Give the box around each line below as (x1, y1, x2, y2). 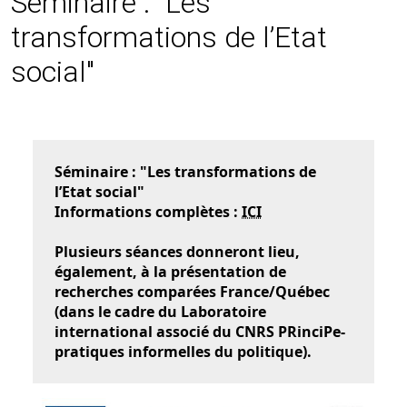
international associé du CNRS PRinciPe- (55, 322, 345, 342)
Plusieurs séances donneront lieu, (55, 242, 300, 262)
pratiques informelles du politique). (55, 342, 312, 362)
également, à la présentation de (55, 262, 286, 282)
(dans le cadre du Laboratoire (55, 302, 266, 322)
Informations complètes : (55, 202, 242, 222)
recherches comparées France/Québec (55, 282, 330, 302)
